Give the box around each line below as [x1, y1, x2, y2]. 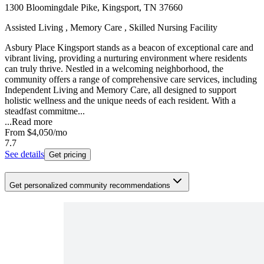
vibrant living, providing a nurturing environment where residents [5, 53, 247, 64]
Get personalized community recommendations [9, 180, 170, 190]
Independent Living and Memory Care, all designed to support [5, 85, 236, 95]
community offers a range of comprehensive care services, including [5, 74, 257, 85]
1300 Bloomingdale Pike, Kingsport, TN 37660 [5, 2, 183, 13]
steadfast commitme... [5, 106, 85, 117]
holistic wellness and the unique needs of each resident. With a [5, 95, 236, 106]
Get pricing [49, 150, 86, 160]
